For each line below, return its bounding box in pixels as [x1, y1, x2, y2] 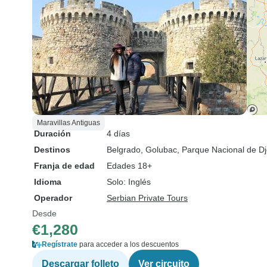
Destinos [34, 145, 70, 154]
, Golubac [141, 145, 177, 154]
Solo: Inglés [107, 177, 151, 187]
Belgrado [107, 145, 141, 154]
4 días [107, 129, 130, 138]
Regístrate [42, 240, 77, 249]
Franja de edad [34, 161, 95, 170]
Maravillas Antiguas [37, 119, 100, 127]
